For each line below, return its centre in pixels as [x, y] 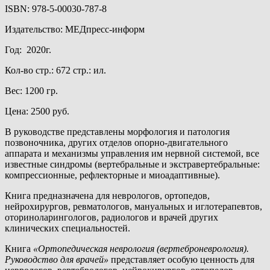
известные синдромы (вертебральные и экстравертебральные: [132, 164]
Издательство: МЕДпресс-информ [75, 29]
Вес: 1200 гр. [31, 90]
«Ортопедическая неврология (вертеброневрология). [141, 248]
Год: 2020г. [28, 49]
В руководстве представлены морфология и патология [117, 131]
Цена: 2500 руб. [37, 111]
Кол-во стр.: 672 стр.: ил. [55, 70]
